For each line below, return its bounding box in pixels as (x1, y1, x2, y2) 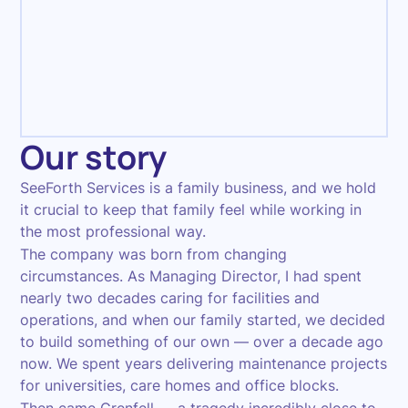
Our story (20, 135, 168, 179)
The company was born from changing (20, 245, 288, 263)
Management (301, 113, 372, 127)
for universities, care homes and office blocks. (20, 376, 340, 394)
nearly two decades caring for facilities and (20, 289, 321, 307)
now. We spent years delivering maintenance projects (20, 354, 388, 372)
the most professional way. (20, 222, 207, 240)
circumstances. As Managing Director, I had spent (20, 267, 362, 285)
